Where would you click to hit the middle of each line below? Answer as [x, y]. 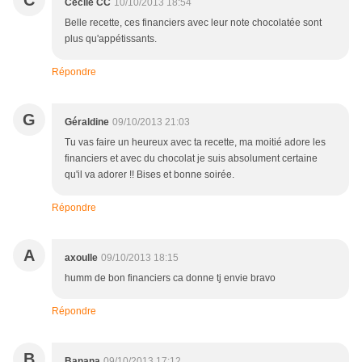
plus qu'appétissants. [111, 39]
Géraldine [87, 122]
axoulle [81, 258]
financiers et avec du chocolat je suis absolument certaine [191, 159]
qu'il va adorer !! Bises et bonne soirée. [149, 175]
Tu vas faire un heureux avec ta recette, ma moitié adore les [195, 143]
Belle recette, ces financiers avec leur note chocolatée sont [193, 23]
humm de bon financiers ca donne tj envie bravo [170, 278]
